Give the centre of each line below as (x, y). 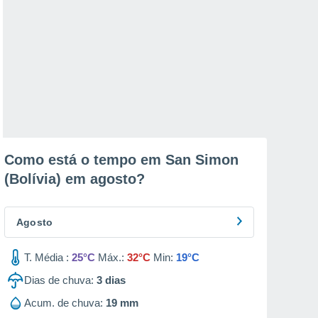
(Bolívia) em (47, 179)
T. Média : (46, 257)
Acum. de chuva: (64, 303)
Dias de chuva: (59, 280)
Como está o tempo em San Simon (121, 160)
